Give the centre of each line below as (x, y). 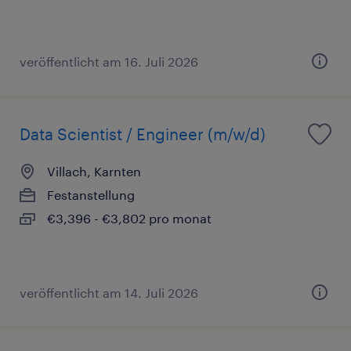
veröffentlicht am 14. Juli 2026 (109, 293)
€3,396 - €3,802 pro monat (129, 219)
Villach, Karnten (94, 172)
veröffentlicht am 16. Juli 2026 (109, 62)
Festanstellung (91, 195)
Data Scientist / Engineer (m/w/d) (143, 134)
